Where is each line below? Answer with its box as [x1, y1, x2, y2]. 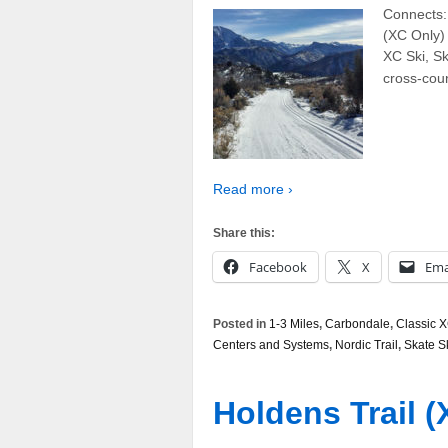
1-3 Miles [269, 317, 319, 332]
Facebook [249, 258, 307, 277]
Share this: [213, 226, 275, 241]
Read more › [213, 180, 293, 197]
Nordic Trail [335, 338, 398, 353]
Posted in [213, 317, 269, 332]
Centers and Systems [213, 338, 329, 353]
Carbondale [325, 317, 390, 332]
